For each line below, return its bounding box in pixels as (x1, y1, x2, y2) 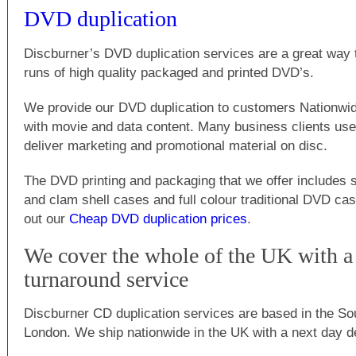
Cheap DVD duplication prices (69, 211, 247, 226)
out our (24, 211, 69, 226)
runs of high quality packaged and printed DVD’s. (24, 64, 314, 80)
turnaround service (24, 267, 188, 292)
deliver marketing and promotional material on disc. (24, 137, 327, 153)
